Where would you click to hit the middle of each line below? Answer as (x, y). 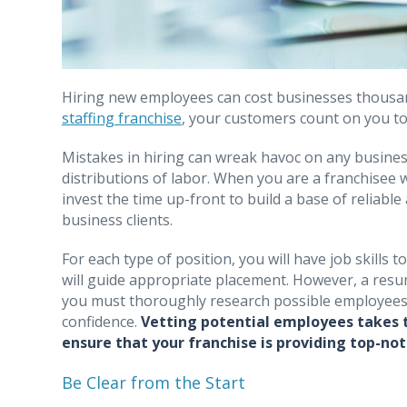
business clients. (117, 219)
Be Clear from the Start (154, 382)
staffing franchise (122, 118)
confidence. (101, 321)
